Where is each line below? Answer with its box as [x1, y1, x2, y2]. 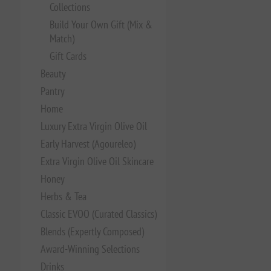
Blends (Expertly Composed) [40, 224, 144, 238]
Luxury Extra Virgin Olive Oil [40, 119, 147, 133]
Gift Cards [49, 49, 87, 63]
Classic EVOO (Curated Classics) [40, 207, 157, 221]
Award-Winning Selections [40, 242, 140, 256]
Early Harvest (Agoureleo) [40, 137, 135, 151]
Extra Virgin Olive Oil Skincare [40, 154, 154, 168]
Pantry [40, 84, 65, 98]
